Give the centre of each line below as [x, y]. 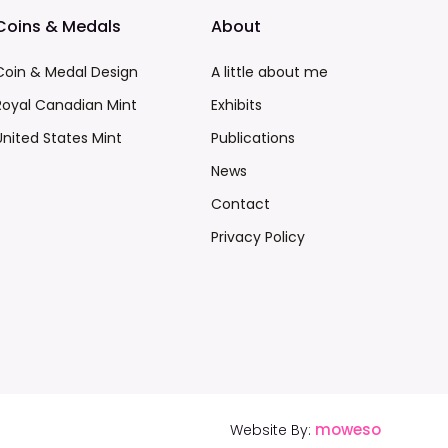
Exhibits [237, 105]
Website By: [272, 430]
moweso [347, 429]
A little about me [270, 72]
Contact [241, 204]
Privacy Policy [258, 237]
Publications [253, 138]
